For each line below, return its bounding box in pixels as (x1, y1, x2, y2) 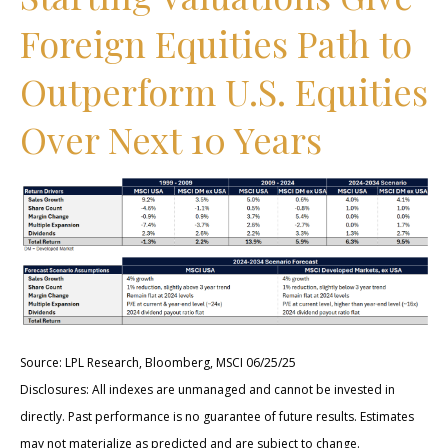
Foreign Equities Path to (20, 19, 412, 68)
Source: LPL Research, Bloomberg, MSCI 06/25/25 (20, 354, 296, 372)
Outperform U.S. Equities (20, 67, 428, 116)
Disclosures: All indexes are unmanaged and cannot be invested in (20, 381, 395, 399)
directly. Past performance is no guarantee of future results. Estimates (20, 408, 414, 426)
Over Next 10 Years (20, 115, 322, 164)
